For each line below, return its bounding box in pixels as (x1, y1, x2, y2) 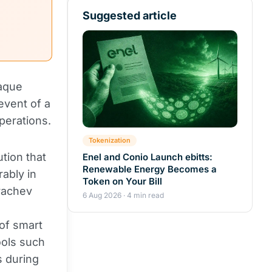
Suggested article (83, 9, 177, 22)
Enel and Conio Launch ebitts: (83, 151, 212, 163)
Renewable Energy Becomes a (83, 163, 217, 175)
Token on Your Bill (83, 175, 162, 187)
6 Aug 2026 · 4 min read (83, 191, 164, 200)
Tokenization (89, 136, 131, 144)
